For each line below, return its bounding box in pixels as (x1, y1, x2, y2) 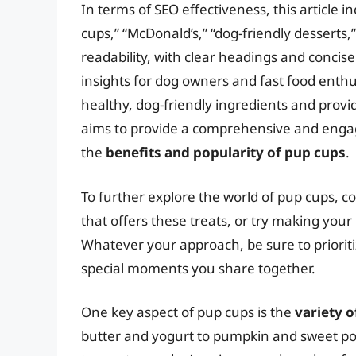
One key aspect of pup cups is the (81, 303, 295, 322)
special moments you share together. (81, 258, 315, 277)
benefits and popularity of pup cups (106, 143, 346, 162)
